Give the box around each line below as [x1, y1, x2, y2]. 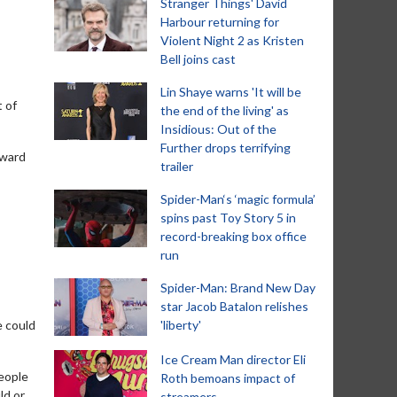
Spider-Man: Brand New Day [160, 280, 315, 295]
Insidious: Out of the [160, 121, 276, 136]
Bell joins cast [160, 51, 236, 66]
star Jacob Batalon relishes [160, 299, 308, 314]
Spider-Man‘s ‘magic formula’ [160, 191, 315, 206]
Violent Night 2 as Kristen [160, 33, 304, 48]
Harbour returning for [160, 14, 279, 29]
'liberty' [160, 317, 201, 332]
